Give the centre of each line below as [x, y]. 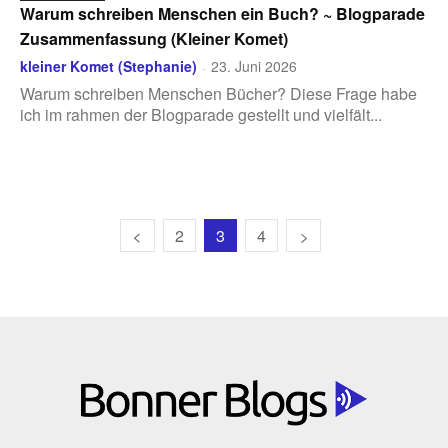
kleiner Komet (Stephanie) [108, 66]
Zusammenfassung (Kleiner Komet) [154, 38]
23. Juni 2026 [254, 66]
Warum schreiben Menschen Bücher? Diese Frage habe [218, 93]
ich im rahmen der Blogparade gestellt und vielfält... [201, 114]
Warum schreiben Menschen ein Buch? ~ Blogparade [222, 13]
